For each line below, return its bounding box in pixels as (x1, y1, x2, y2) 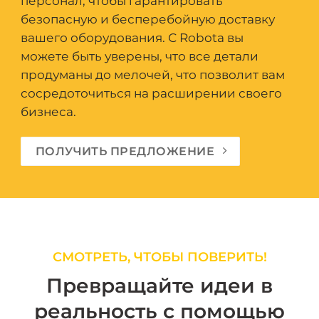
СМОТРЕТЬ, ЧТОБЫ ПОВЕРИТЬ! (52, 249, 267, 266)
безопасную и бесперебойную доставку (21, 12, 275, 27)
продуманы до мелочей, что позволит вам (21, 68, 285, 83)
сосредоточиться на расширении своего (21, 86, 282, 101)
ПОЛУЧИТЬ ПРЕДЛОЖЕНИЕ (35, 143, 215, 158)
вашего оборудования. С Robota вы (21, 31, 244, 46)
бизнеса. (21, 105, 76, 120)
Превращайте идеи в (46, 273, 273, 298)
